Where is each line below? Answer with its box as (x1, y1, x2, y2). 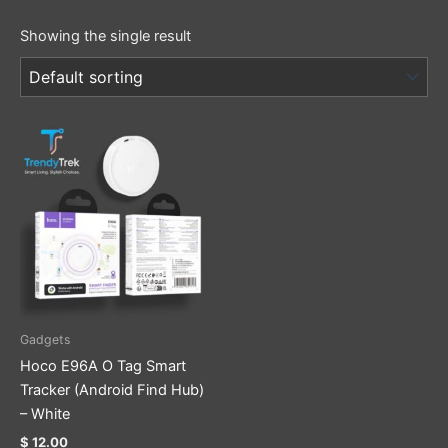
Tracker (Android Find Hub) (20, 381, 204, 400)
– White (20, 405, 70, 424)
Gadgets (20, 332, 70, 348)
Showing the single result (20, 26, 191, 45)
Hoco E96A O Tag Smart (20, 357, 186, 376)
